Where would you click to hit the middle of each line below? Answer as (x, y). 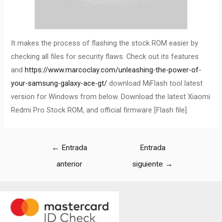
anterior (70, 164)
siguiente (148, 164)
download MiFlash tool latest (155, 83)
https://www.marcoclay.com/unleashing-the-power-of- (113, 70)
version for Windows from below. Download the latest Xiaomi (111, 96)
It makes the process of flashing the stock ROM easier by (105, 43)
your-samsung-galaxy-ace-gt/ (59, 83)
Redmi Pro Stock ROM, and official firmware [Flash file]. (100, 110)
